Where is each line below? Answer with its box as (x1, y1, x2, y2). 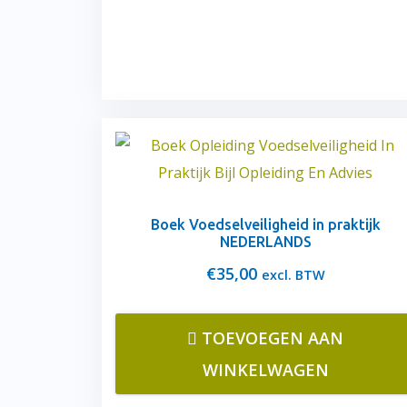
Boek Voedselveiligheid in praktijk (150, 216, 381, 233)
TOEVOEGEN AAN (202, 327, 343, 349)
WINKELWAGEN (202, 359, 329, 381)
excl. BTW (261, 266, 325, 283)
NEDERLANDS (219, 233, 312, 250)
